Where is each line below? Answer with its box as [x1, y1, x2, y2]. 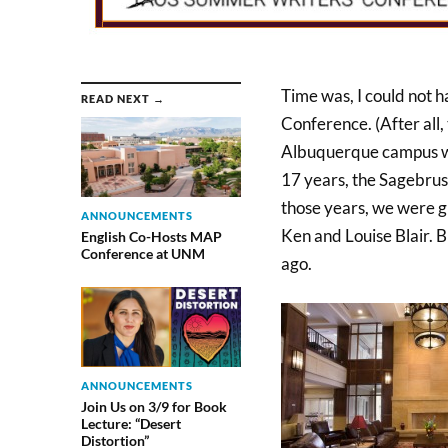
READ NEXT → [80, 91, 165, 105]
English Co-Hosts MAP [80, 227, 222, 245]
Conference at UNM [80, 244, 205, 262]
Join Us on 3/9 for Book [80, 397, 227, 415]
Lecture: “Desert [80, 414, 181, 432]
